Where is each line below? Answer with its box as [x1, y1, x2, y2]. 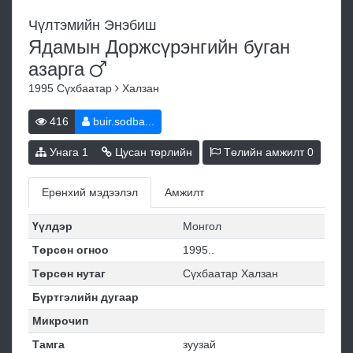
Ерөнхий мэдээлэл [42, 186, 138, 199]
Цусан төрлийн [112, 146, 192, 159]
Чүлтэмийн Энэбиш [28, 17, 156, 34]
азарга [28, 58, 90, 80]
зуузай [182, 338, 216, 351]
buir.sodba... [90, 115, 154, 128]
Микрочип [32, 314, 88, 328]
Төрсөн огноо [32, 243, 109, 257]
